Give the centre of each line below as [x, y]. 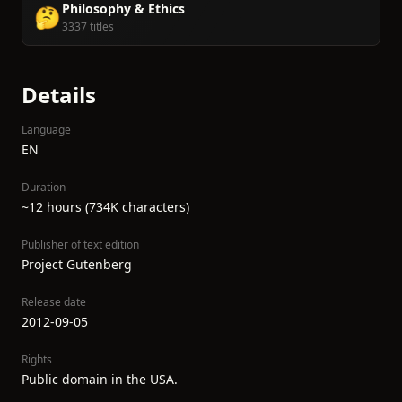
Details [59, 95]
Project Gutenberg [77, 264]
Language [46, 130]
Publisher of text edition [80, 245]
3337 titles [88, 26]
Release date [54, 302]
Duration [44, 187]
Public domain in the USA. [100, 379]
